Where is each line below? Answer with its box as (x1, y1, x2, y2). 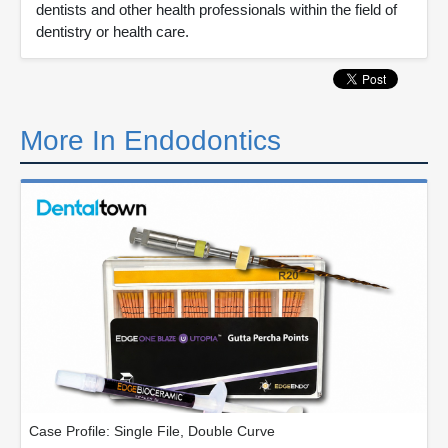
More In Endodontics (20, 125, 281, 156)
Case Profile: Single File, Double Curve (29, 423, 275, 439)
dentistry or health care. (36, 23, 189, 40)
